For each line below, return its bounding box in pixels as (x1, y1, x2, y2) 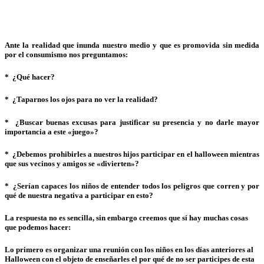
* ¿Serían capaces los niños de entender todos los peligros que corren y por (5, 181, 259, 190)
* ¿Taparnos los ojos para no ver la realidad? (5, 95, 158, 104)
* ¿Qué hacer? (5, 72, 55, 82)
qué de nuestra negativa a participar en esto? (5, 190, 153, 200)
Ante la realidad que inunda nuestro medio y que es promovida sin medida (5, 41, 259, 50)
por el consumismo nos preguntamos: (5, 50, 128, 60)
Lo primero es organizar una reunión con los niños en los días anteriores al (5, 245, 253, 255)
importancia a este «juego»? (5, 127, 98, 136)
